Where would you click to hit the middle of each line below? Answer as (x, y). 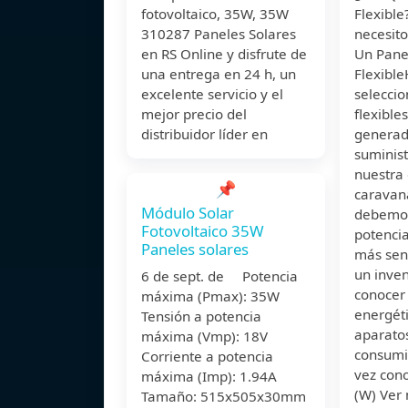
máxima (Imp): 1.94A (209, 377)
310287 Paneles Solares (219, 34)
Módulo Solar (188, 213)
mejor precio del (194, 114)
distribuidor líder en (204, 134)
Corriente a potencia (207, 357)
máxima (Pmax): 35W (210, 296)
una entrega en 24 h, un (219, 74)
